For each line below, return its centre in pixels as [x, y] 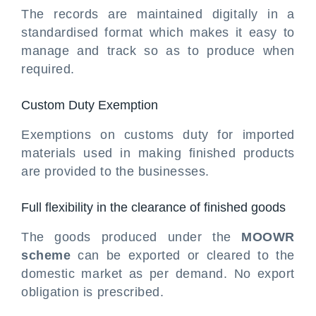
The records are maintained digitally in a [158, 14]
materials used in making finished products [158, 153]
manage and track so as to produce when [158, 51]
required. [48, 69]
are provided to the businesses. [115, 171]
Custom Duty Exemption [90, 105]
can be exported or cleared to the [183, 255]
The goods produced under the [132, 237]
